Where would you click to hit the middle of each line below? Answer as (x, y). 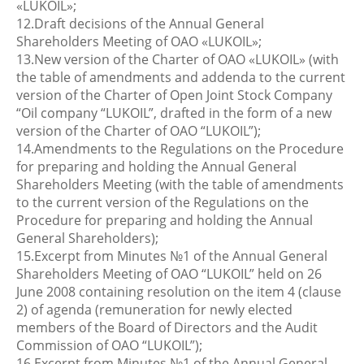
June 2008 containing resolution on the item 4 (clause (179, 292)
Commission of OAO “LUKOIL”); (109, 345)
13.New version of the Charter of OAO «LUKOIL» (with (178, 59)
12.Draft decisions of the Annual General (140, 24)
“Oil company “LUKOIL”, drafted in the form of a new (174, 113)
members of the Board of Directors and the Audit (167, 327)
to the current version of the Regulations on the (162, 202)
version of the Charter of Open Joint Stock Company (174, 95)
